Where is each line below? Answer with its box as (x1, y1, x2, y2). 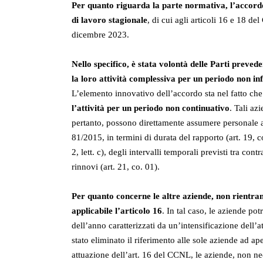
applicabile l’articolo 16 (72, 206, 162, 216)
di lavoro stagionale (72, 15, 147, 25)
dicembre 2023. (72, 30, 129, 40)
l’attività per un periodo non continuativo (72, 103, 230, 113)
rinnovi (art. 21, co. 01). (72, 162, 160, 172)
